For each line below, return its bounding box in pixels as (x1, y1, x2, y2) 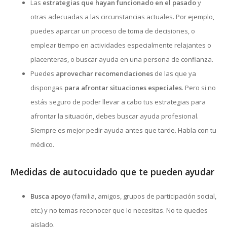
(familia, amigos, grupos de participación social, (70, 192, 216, 201)
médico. (30, 139, 54, 149)
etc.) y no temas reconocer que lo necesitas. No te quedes (30, 206, 208, 215)
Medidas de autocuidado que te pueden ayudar (10, 165, 214, 178)
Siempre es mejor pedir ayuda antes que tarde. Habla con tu (30, 125, 216, 135)
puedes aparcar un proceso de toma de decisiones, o (30, 26, 195, 35)
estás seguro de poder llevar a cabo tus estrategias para (30, 97, 206, 106)
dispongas (30, 83, 64, 92)
